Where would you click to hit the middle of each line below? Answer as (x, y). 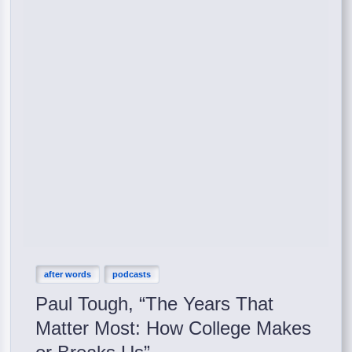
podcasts (132, 274)
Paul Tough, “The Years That (155, 303)
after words (68, 274)
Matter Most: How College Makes (174, 328)
